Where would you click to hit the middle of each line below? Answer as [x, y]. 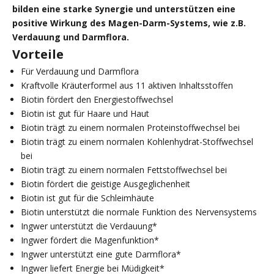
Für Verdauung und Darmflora [80, 72]
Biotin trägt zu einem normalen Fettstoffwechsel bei [124, 170]
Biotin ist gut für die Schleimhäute [87, 198]
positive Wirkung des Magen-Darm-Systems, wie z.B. [129, 23]
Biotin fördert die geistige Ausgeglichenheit [106, 184]
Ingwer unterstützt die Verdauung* [89, 226]
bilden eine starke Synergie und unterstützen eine [124, 9]
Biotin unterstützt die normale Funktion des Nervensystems [139, 212]
